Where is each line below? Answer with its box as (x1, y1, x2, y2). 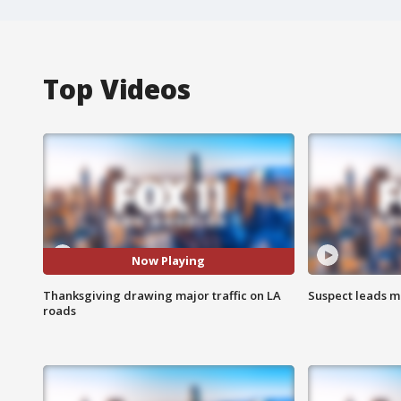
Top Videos (43, 70, 191, 107)
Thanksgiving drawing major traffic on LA (43, 286, 281, 303)
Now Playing (132, 252, 206, 269)
